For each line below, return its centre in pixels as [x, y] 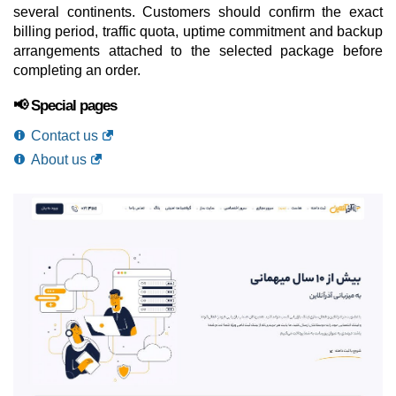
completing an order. [77, 70]
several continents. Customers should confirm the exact [198, 12]
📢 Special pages [65, 106]
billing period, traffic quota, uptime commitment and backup [198, 31]
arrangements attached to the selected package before [198, 51]
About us [59, 160]
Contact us [65, 136]
